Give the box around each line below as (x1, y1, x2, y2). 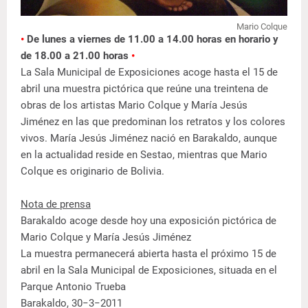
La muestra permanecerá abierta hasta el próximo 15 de (21, 247, 276, 260)
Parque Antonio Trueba (21, 280, 126, 293)
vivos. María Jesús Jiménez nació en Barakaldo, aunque (21, 132, 277, 144)
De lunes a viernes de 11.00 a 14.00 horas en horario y (27, 33, 278, 45)
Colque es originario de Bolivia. (21, 165, 164, 177)
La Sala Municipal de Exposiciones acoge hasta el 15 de (21, 66, 278, 78)
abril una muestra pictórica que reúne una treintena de (21, 82, 268, 95)
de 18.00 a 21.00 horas (21, 49, 131, 62)
